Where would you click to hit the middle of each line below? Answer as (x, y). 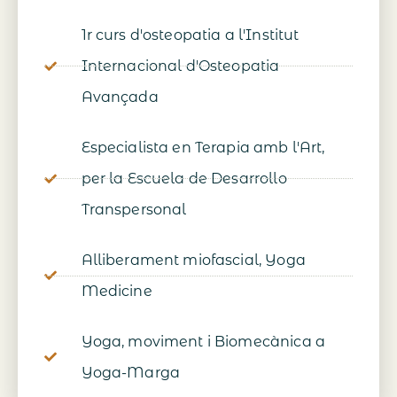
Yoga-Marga (131, 373)
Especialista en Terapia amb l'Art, (203, 148)
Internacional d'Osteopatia (180, 66)
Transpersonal (134, 210)
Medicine (117, 292)
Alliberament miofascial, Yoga (193, 261)
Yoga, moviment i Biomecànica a (203, 342)
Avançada (120, 97)
